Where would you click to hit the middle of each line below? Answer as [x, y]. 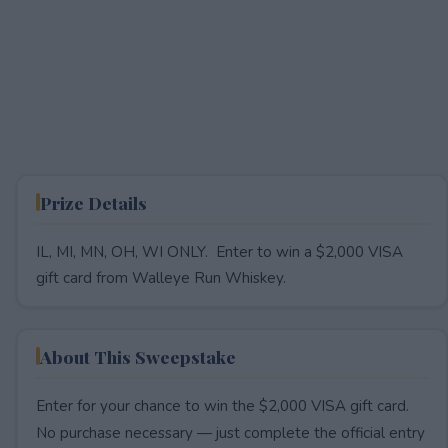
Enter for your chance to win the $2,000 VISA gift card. [222, 405]
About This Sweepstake [137, 356]
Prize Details [93, 202]
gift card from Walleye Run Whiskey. [160, 277]
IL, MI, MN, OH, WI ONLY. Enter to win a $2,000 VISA [219, 251]
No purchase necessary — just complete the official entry [230, 432]
